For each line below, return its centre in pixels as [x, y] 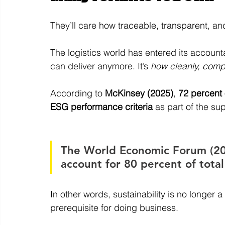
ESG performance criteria [103, 107]
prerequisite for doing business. [114, 208]
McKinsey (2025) [139, 93]
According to [78, 93]
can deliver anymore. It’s [100, 66]
